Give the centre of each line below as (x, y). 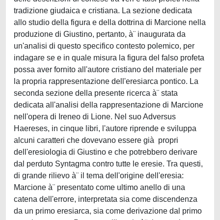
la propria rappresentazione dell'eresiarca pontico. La (106, 81)
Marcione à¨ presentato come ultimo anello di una (99, 187)
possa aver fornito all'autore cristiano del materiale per (108, 69)
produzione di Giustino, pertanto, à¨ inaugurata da (100, 34)
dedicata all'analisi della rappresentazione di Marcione (109, 105)
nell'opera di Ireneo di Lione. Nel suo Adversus (95, 117)
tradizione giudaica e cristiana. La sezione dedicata (103, 11)
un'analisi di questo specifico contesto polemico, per (104, 46)
